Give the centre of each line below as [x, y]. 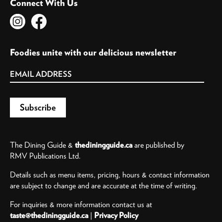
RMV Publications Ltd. [45, 155]
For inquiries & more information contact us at [81, 204]
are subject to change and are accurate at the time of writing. [104, 185]
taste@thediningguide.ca [49, 215]
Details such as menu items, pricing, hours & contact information [110, 174]
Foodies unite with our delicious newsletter [93, 52]
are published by [158, 144]
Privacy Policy [116, 215]
